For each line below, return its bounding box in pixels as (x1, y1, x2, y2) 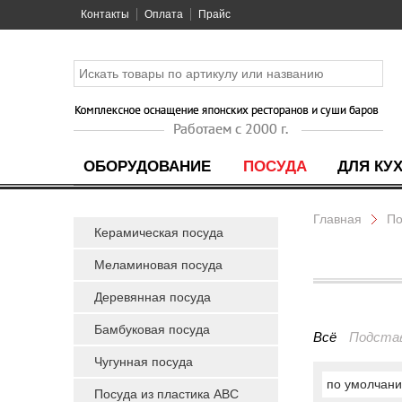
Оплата (144, 8, 183, 21)
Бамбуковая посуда (94, 322, 210, 336)
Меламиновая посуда (94, 258, 223, 272)
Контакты (81, 8, 129, 21)
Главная (313, 212, 362, 226)
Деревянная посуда (94, 290, 211, 304)
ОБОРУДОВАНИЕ (83, 158, 211, 175)
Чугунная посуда (94, 354, 193, 369)
